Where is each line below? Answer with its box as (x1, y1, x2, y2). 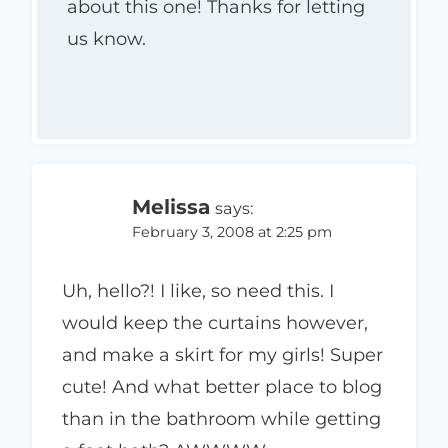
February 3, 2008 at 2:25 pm (132, 222, 332, 241)
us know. (67, 27, 146, 50)
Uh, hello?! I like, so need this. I (62, 280, 334, 303)
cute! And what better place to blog (62, 376, 382, 399)
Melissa (132, 193, 210, 219)
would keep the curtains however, (62, 312, 368, 335)
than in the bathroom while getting (62, 408, 381, 431)
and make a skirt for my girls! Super (62, 344, 383, 367)
